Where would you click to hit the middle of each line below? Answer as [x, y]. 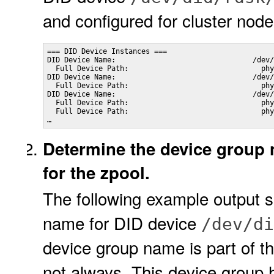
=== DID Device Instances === [148, 51]
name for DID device [122, 223]
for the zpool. [96, 172]
